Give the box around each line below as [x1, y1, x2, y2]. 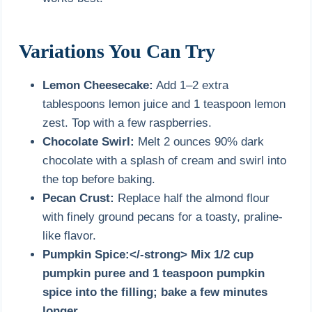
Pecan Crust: [42, 191, 115, 205]
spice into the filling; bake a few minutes [42, 285, 268, 299]
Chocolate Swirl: [42, 134, 135, 148]
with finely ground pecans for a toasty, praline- [42, 210, 283, 224]
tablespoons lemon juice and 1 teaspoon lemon [42, 97, 286, 111]
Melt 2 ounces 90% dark [134, 134, 265, 148]
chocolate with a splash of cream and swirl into [42, 153, 287, 167]
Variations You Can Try [19, 40, 216, 62]
